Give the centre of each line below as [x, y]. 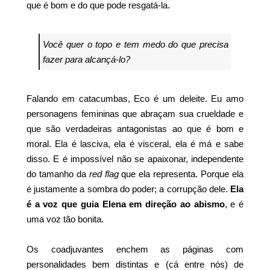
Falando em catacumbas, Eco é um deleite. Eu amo [135, 98]
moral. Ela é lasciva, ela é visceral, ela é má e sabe [135, 143]
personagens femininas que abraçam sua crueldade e [135, 113]
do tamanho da [58, 174]
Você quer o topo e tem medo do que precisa [136, 44]
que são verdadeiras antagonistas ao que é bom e [135, 128]
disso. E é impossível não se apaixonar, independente [135, 159]
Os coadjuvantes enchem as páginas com [135, 249]
